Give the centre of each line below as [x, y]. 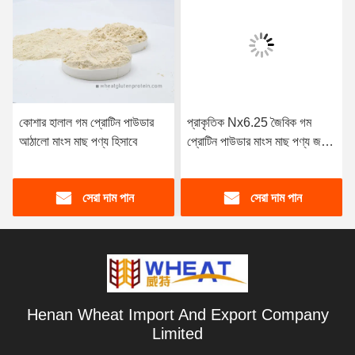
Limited [177, 334]
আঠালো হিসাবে [216, 160]
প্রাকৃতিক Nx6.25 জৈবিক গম [249, 122]
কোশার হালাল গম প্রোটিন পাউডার [86, 122]
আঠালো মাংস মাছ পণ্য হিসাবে [78, 141]
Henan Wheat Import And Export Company [177, 315]
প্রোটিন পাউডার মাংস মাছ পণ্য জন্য [260, 141]
